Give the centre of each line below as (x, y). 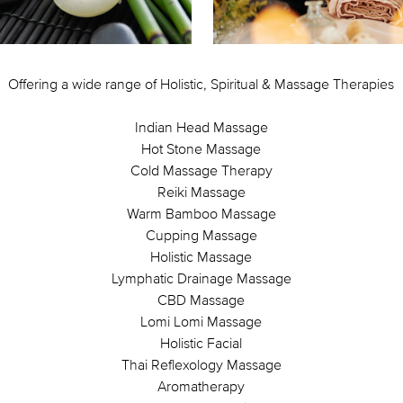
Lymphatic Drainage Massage (201, 278)
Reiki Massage (201, 192)
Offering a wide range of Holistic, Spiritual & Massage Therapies (201, 84)
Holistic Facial (201, 343)
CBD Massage (201, 300)
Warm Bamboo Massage (201, 213)
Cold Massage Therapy (201, 170)
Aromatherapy (201, 386)
